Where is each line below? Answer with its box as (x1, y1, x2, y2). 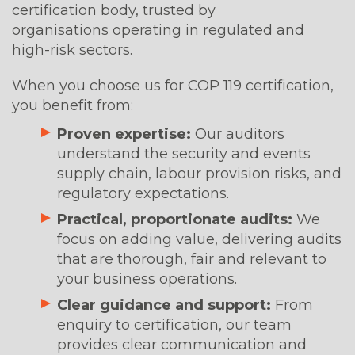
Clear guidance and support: (57, 296, 275, 315)
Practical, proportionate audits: (57, 211, 296, 229)
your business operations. (57, 270, 237, 288)
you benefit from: (12, 97, 133, 115)
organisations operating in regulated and (12, 21, 304, 40)
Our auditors (195, 125, 284, 143)
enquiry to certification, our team (57, 316, 292, 334)
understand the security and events (57, 145, 311, 163)
